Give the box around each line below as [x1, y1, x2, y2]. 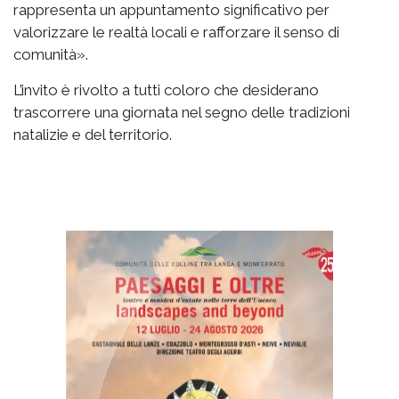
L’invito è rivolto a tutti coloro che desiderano [13, 80, 319, 99]
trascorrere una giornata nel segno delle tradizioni [13, 102, 350, 121]
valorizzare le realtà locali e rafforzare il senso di [13, 22, 339, 41]
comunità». [13, 45, 88, 63]
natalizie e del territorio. [13, 125, 172, 143]
